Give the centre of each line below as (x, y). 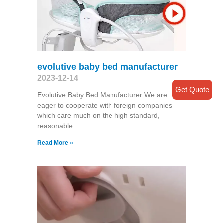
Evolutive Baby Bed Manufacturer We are (102, 95)
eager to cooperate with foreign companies (105, 105)
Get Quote (192, 89)
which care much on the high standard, (98, 116)
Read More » (55, 143)
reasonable (55, 126)
